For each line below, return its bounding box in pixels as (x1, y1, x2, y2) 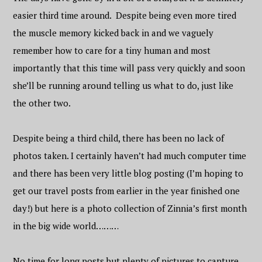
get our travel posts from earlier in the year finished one (13, 185, 240, 196)
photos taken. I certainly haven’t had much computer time (13, 150, 247, 161)
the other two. (13, 97, 71, 109)
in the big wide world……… (13, 220, 119, 232)
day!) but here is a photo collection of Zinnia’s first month (13, 202, 247, 214)
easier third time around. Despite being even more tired (13, 9, 237, 21)
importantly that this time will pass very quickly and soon (13, 62, 246, 74)
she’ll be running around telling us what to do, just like (13, 80, 234, 91)
